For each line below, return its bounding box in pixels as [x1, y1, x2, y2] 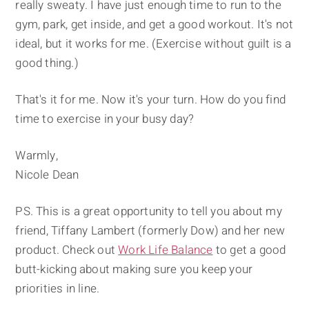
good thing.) [15, 54, 79, 72]
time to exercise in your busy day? [15, 110, 195, 128]
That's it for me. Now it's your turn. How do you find [15, 91, 286, 109]
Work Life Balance [118, 241, 213, 259]
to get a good [212, 241, 286, 259]
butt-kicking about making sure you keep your [15, 261, 253, 279]
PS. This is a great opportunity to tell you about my [15, 203, 282, 221]
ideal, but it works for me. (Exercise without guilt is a [15, 35, 292, 53]
